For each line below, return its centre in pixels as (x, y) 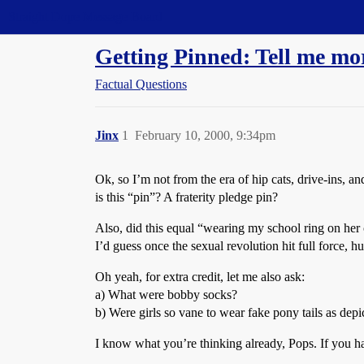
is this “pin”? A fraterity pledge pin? (186, 197)
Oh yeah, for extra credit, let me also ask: (200, 277)
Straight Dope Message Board (85, 17)
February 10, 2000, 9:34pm (205, 135)
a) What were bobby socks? (166, 295)
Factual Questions (141, 84)
